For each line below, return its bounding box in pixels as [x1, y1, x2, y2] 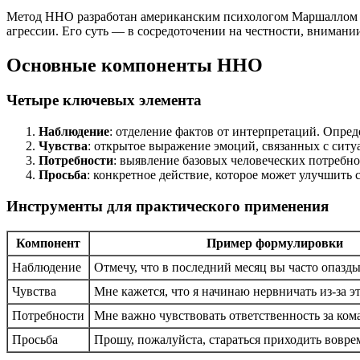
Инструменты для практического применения [6, 197, 329, 215]
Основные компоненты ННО [6, 54, 263, 76]
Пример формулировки [207, 235, 343, 250]
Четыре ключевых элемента [6, 92, 202, 109]
